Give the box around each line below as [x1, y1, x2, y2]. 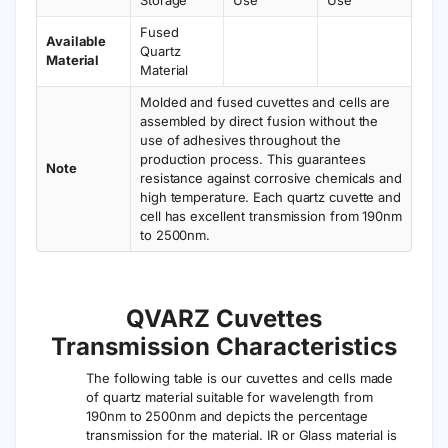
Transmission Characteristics [51, 331, 397, 361]
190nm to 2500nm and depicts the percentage [86, 407, 369, 424]
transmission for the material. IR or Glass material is [86, 426, 397, 443]
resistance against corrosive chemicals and [140, 169, 402, 186]
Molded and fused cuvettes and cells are [140, 93, 391, 110]
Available [46, 32, 107, 49]
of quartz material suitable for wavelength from [86, 388, 373, 405]
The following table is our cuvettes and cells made [86, 369, 394, 386]
